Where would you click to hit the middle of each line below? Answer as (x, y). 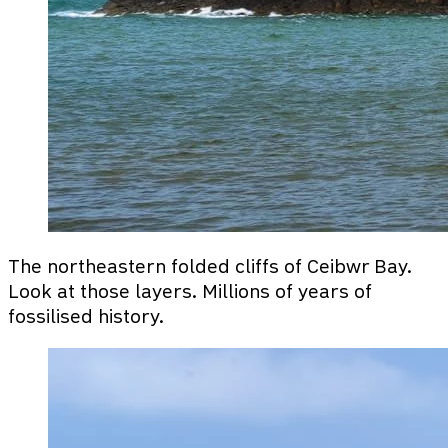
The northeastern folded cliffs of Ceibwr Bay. (210, 266)
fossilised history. (86, 316)
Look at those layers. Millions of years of (190, 291)
